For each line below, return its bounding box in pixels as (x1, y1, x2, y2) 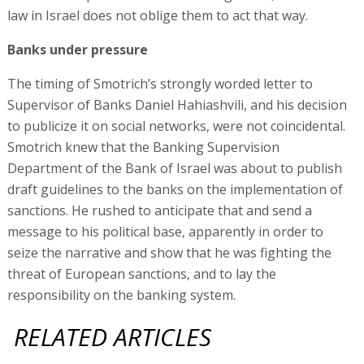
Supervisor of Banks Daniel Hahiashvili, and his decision (6, 95, 347, 114)
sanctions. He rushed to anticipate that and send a (6, 201, 312, 219)
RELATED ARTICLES (14, 319, 212, 353)
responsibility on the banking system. (6, 285, 236, 304)
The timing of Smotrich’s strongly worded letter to (6, 74, 313, 93)
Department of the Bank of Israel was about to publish (6, 158, 342, 177)
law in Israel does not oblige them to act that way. (6, 6, 308, 24)
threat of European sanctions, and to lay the (6, 264, 276, 283)
